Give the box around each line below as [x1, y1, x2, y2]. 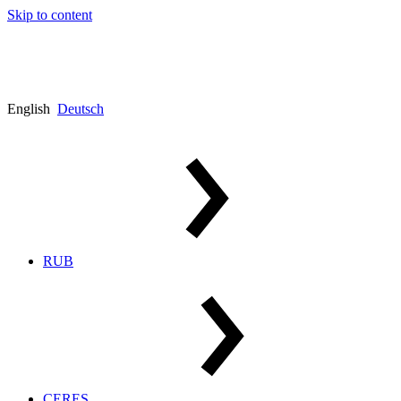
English [7, 100, 50, 116]
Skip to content [7, 7, 92, 22]
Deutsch [57, 100, 104, 116]
